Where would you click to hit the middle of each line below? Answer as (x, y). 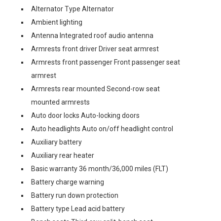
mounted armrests (60, 102)
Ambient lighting (57, 22)
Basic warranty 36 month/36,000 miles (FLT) (100, 169)
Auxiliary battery (56, 142)
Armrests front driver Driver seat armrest (95, 49)
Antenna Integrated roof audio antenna (92, 36)
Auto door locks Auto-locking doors (85, 115)
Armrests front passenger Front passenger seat (106, 62)
